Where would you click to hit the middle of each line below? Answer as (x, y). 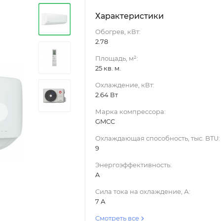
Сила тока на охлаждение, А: (143, 191)
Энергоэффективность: (133, 165)
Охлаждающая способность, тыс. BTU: (157, 138)
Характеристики (129, 16)
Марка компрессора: (130, 111)
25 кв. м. (108, 68)
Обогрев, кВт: (118, 32)
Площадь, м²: (116, 58)
